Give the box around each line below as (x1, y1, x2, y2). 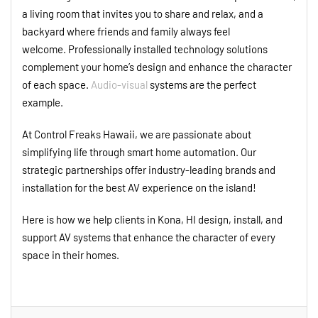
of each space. (22, 78, 91, 92)
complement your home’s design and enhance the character (22, 60, 292, 74)
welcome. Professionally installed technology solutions (22, 43, 268, 56)
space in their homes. (22, 248, 121, 262)
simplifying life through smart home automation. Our (22, 146, 256, 159)
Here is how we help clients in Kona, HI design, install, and (22, 213, 283, 226)
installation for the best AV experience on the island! (22, 181, 256, 194)
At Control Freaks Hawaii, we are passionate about (22, 128, 251, 141)
